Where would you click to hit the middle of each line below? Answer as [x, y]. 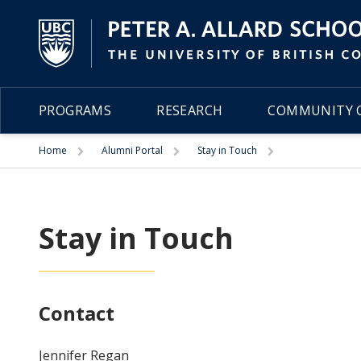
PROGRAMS [75, 110]
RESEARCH [190, 110]
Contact [77, 313]
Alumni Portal [132, 150]
